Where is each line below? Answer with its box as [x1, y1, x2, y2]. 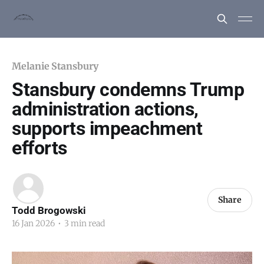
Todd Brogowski [12, 204, 86, 216]
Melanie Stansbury [12, 60, 98, 72]
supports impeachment [12, 117, 203, 140]
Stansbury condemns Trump [12, 78, 245, 101]
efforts [12, 137, 67, 159]
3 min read [62, 218, 105, 229]
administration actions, [12, 98, 199, 120]
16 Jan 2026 [12, 218, 55, 229]
